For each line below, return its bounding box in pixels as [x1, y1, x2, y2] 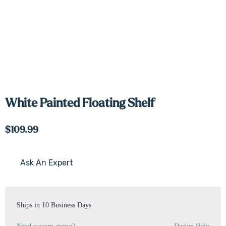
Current [5, 162, 33, 171]
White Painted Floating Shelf [5, 97, 155, 109]
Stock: [5, 175, 27, 183]
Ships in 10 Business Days [17, 201, 91, 209]
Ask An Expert [20, 158, 73, 167]
